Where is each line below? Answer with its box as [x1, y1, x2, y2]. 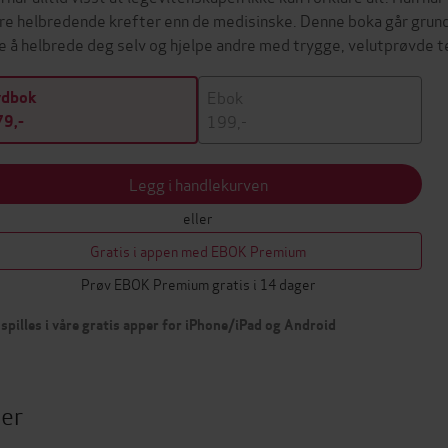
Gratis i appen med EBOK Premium [90, 240, 306, 261]
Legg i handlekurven [128, 172, 268, 195]
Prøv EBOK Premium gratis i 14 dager [80, 273, 316, 294]
